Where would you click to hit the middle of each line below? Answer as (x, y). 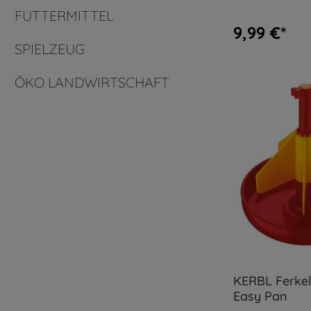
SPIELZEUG (50, 49)
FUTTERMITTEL (64, 15)
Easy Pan (260, 296)
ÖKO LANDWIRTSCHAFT (92, 82)
